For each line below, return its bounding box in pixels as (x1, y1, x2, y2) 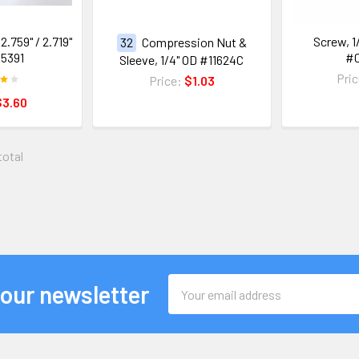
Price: (148, 73, 184, 89)
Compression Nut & (141, 34, 247, 50)
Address (167, 295, 212, 311)
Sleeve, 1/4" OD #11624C (119, 52, 244, 68)
